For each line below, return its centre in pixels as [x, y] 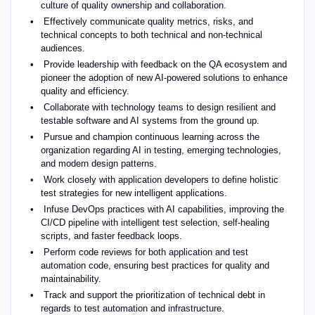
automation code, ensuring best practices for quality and [155, 265]
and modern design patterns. [98, 163]
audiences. [63, 48]
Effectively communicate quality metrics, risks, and [148, 21]
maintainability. [71, 278]
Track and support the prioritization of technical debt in [154, 295]
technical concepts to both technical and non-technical [151, 34]
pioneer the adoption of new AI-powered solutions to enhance [164, 77]
